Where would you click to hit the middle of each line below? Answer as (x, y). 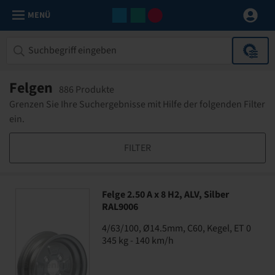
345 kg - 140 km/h (138, 241)
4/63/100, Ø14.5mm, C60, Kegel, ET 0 (176, 228)
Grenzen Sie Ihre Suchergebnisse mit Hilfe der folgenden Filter (137, 104)
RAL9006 (120, 207)
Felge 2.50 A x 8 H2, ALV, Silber (165, 195)
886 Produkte (87, 90)
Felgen (31, 88)
